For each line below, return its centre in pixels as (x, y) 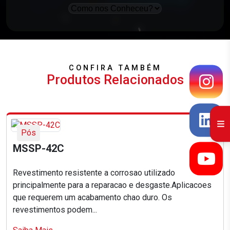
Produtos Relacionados (115, 80)
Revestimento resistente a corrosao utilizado (94, 173)
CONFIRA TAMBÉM (115, 68)
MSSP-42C (39, 149)
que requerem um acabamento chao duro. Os (92, 198)
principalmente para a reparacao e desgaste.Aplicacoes (112, 185)
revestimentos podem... (55, 210)
